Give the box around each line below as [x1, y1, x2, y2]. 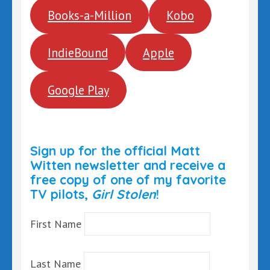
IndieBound [47, 44, 108, 61]
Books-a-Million [47, 7, 131, 24]
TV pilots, [30, 186, 92, 202]
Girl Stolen [92, 186, 156, 202]
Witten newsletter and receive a [30, 157, 225, 173]
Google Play [47, 81, 109, 98]
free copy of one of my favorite [30, 172, 226, 187]
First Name [30, 217, 81, 231]
